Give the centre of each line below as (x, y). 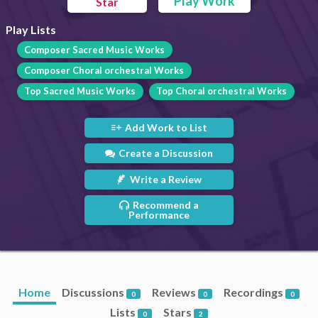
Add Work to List (165, 127)
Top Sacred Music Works (80, 91)
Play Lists (31, 29)
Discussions (94, 292)
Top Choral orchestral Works (222, 91)
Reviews (175, 292)
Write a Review (165, 179)
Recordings (254, 292)
